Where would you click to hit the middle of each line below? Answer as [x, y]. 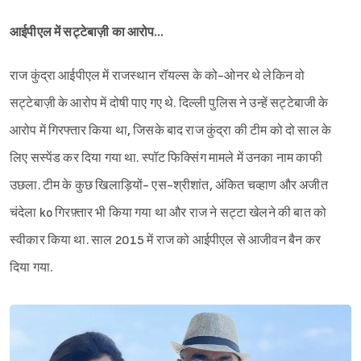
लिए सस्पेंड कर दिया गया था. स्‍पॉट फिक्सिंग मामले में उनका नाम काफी [166, 159]
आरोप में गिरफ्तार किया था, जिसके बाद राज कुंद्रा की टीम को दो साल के [171, 131]
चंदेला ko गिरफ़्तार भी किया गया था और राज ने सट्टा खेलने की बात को [168, 214]
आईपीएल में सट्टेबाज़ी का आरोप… [87, 33]
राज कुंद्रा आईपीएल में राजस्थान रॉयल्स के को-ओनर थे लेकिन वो [158, 77]
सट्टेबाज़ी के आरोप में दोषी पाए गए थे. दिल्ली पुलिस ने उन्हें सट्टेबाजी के [169, 104]
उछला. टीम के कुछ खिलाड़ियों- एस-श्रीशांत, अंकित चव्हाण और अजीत [169, 186]
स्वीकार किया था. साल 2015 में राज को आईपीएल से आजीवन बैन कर [165, 241]
